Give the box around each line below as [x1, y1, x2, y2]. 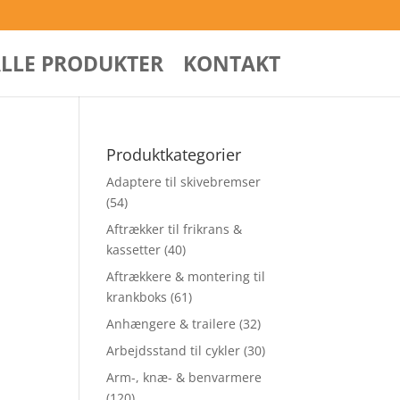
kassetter [106, 241, 162, 258]
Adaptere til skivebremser [106, 173, 262, 190]
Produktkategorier [106, 144, 242, 165]
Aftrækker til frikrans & [106, 221, 243, 237]
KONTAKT [182, 48, 280, 78]
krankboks [106, 288, 168, 305]
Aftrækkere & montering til [106, 268, 266, 285]
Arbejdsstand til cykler [106, 342, 241, 359]
